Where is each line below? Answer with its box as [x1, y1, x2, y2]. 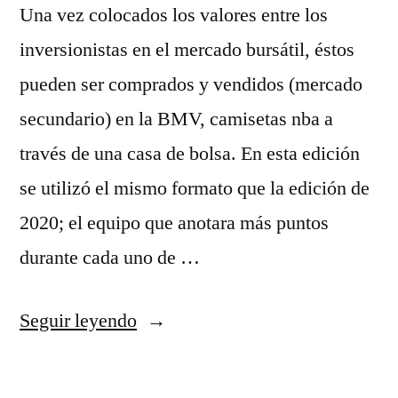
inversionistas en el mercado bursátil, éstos [20, 37, 354, 62]
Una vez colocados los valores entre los [20, 3, 328, 28]
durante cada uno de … [20, 245, 200, 270]
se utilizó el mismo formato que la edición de [20, 176, 370, 201]
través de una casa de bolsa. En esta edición [20, 141, 360, 166]
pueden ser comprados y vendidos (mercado [20, 72, 362, 97]
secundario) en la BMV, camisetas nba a [20, 107, 333, 131]
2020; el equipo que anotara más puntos [20, 211, 329, 235]
